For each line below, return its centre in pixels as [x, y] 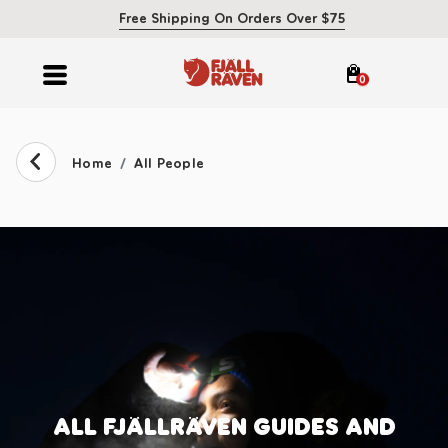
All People [169, 163]
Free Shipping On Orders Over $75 [231, 18]
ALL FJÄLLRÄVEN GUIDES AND [224, 426]
